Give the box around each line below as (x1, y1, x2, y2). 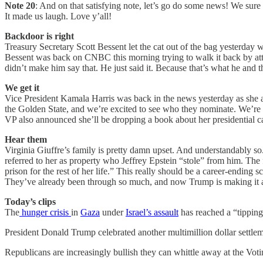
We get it (5, 82, 39, 93)
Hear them (5, 134, 47, 144)
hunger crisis (19, 207, 71, 217)
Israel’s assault (126, 207, 178, 217)
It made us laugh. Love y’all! (5, 11, 112, 21)
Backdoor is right (5, 31, 74, 41)
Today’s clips (5, 196, 56, 207)
